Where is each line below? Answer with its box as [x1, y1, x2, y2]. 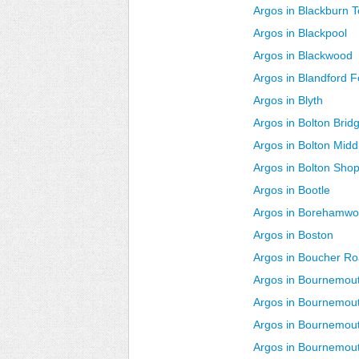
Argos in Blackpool [253, 26, 347, 39]
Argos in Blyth [253, 94, 323, 107]
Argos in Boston [253, 228, 333, 241]
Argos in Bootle [253, 184, 330, 196]
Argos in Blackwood [253, 49, 353, 62]
